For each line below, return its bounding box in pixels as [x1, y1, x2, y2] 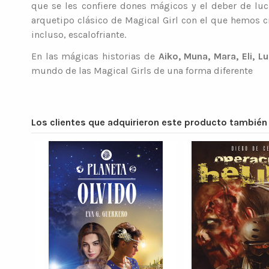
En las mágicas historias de [31, 50, 159, 62]
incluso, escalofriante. [31, 28, 128, 40]
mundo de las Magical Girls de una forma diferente [31, 65, 253, 77]
